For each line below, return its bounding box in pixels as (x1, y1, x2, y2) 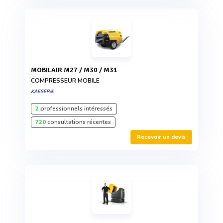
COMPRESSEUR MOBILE (31, 76, 100, 85)
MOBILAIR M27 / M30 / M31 (37, 65, 117, 74)
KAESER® (31, 88, 54, 95)
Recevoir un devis (137, 133, 186, 141)
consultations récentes (46, 117, 111, 126)
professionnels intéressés (39, 104, 112, 112)
